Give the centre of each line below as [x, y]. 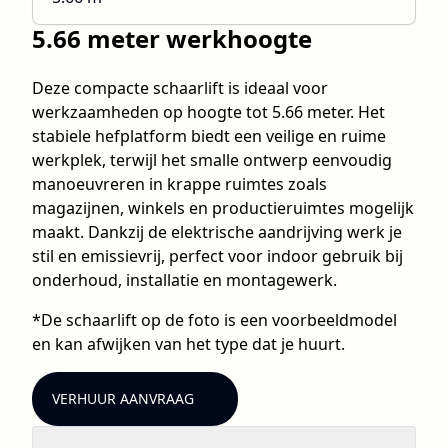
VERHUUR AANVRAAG [123, 398]
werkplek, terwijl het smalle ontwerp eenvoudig [212, 160]
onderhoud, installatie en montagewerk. [184, 280]
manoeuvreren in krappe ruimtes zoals [179, 184]
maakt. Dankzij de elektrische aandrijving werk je [217, 232]
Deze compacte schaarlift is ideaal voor [180, 88]
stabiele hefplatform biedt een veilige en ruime [209, 136]
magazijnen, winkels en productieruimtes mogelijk [223, 208]
